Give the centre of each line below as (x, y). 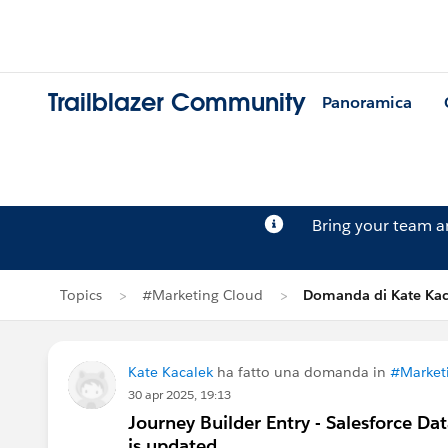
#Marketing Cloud (202, 295)
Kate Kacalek (170, 372)
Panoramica (367, 103)
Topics (81, 295)
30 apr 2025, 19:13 (179, 394)
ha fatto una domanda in (301, 372)
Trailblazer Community (177, 103)
